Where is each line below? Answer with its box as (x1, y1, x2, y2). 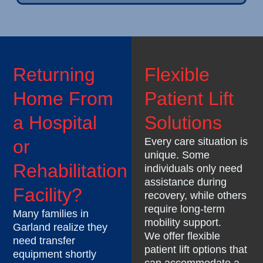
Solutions (144, 112, 222, 134)
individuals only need (144, 163, 243, 175)
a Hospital (13, 112, 97, 134)
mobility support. (144, 217, 222, 229)
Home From (13, 88, 114, 110)
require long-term (144, 203, 225, 215)
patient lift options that (144, 244, 248, 256)
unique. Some (144, 149, 210, 161)
